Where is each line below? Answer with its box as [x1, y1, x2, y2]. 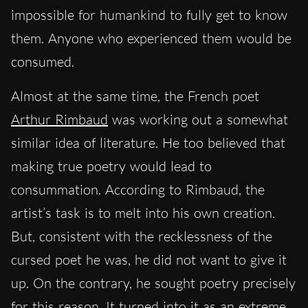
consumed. [11, 52, 74, 70]
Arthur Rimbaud [11, 110, 108, 128]
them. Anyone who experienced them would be [11, 29, 291, 47]
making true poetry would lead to [11, 157, 212, 175]
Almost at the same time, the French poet [11, 87, 259, 104]
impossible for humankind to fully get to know [11, 5, 287, 23]
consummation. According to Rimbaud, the [11, 180, 265, 198]
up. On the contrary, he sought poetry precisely [11, 274, 296, 291]
